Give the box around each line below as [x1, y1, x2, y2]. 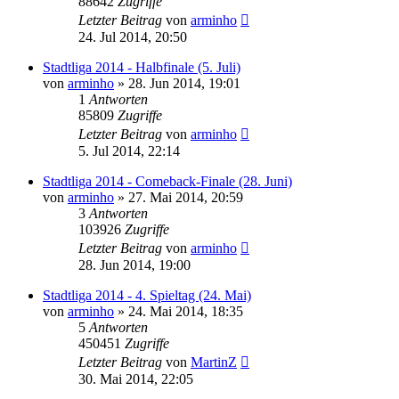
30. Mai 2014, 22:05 [78, 370, 193, 387]
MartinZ [191, 354, 237, 370]
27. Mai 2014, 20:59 [128, 189, 243, 205]
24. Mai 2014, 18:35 [128, 303, 243, 319]
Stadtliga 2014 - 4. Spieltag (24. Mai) [43, 287, 251, 303]
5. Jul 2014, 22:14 [78, 142, 180, 159]
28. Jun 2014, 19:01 [128, 75, 240, 91]
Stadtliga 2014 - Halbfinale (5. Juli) [43, 59, 240, 75]
